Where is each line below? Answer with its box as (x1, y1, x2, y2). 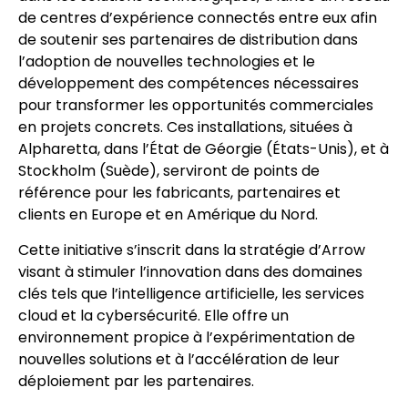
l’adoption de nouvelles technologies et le (18, 51, 315, 73)
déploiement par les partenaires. (18, 370, 254, 392)
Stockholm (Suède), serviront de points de (18, 160, 320, 182)
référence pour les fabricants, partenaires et (18, 182, 341, 204)
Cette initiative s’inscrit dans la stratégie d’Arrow (18, 239, 365, 260)
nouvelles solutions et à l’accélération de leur (18, 348, 340, 370)
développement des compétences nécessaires (18, 73, 359, 95)
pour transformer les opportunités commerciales (18, 95, 373, 117)
